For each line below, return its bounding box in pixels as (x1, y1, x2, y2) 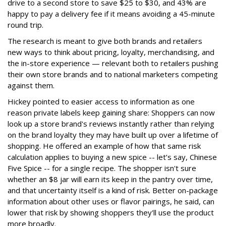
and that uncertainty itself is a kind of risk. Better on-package (8, 185, 218, 195)
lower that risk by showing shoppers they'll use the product (8, 207, 214, 217)
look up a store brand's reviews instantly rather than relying (8, 118, 214, 129)
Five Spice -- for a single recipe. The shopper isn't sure (8, 162, 196, 173)
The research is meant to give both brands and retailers (8, 35, 202, 46)
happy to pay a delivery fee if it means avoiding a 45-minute (8, 8, 215, 19)
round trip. (8, 19, 43, 30)
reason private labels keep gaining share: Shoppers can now (8, 107, 215, 118)
